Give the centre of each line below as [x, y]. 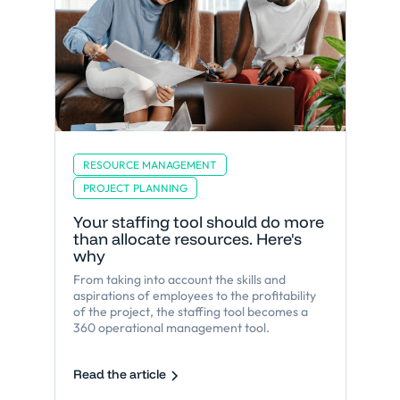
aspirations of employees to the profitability [194, 295]
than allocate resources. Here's [187, 238]
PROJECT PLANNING [135, 187]
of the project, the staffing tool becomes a [190, 311]
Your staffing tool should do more [198, 221]
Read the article [119, 375]
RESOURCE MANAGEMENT [150, 164]
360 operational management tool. [171, 327]
